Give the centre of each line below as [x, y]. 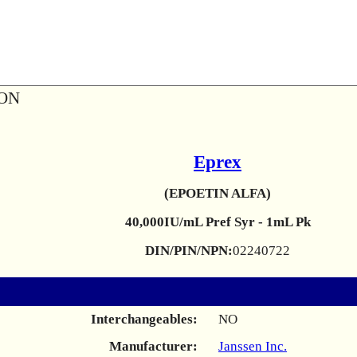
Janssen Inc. [253, 346]
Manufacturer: [153, 346]
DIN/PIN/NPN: [189, 251]
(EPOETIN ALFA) [218, 193]
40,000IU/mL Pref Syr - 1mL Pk [218, 222]
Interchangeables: [144, 319]
